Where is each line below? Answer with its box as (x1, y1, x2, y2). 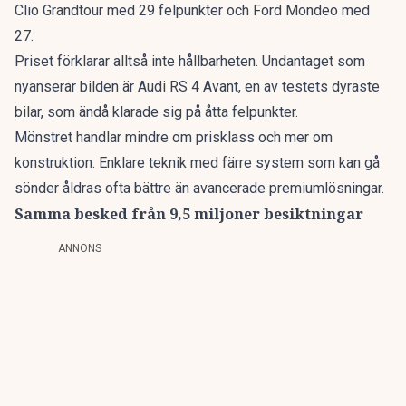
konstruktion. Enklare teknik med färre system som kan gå (14, 154, 380, 172)
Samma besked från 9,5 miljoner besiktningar (14, 204, 363, 225)
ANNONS (58, 242, 101, 256)
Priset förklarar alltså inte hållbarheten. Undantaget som (14, 53, 365, 71)
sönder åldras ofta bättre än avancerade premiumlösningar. (14, 179, 384, 198)
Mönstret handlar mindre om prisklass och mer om (14, 129, 333, 147)
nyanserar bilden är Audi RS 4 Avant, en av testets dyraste (14, 78, 380, 96)
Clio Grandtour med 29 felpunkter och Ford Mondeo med (14, 2, 370, 20)
